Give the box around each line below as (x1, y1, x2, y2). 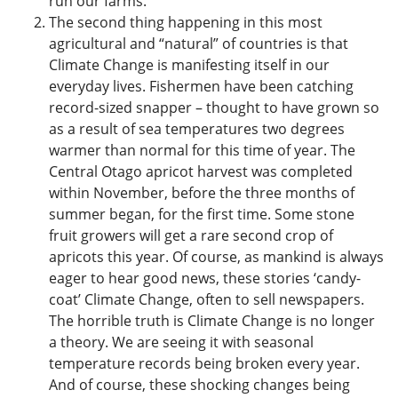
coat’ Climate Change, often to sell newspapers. (49, 290, 364, 309)
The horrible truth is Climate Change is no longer (49, 311, 375, 330)
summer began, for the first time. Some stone (49, 204, 354, 224)
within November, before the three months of (49, 183, 354, 203)
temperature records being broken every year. (49, 354, 360, 373)
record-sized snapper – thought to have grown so (49, 98, 379, 117)
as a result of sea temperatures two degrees (49, 119, 345, 139)
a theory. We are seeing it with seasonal (49, 332, 314, 352)
